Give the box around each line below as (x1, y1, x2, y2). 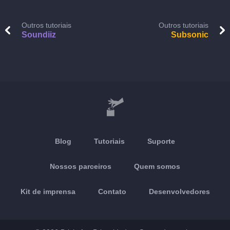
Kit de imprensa (20, 187, 75, 196)
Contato (98, 187, 126, 196)
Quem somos (134, 162, 180, 170)
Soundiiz (22, 30, 56, 39)
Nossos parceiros (50, 162, 111, 170)
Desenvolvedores (148, 187, 210, 196)
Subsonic (171, 30, 208, 39)
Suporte (147, 137, 175, 145)
